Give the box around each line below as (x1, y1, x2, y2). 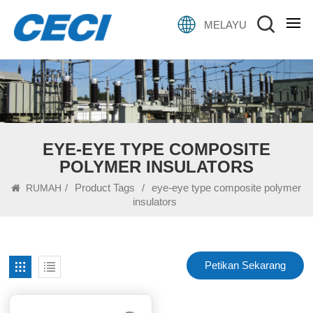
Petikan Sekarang (204, 259, 286, 271)
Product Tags (75, 181, 136, 194)
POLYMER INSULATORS (59, 156, 254, 176)
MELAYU (203, 18, 247, 31)
